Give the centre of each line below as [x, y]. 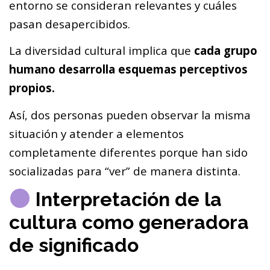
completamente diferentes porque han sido [128, 152]
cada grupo [226, 51]
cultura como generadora [129, 222]
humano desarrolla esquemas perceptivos [128, 69]
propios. [32, 88]
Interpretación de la [127, 199]
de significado [74, 245]
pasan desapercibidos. [70, 24]
